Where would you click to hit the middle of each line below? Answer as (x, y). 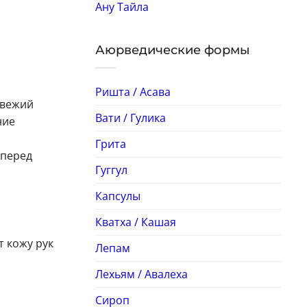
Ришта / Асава (133, 91)
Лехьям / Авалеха (141, 274)
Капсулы (118, 196)
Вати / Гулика (130, 118)
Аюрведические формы (172, 50)
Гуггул (111, 170)
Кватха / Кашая (135, 222)
